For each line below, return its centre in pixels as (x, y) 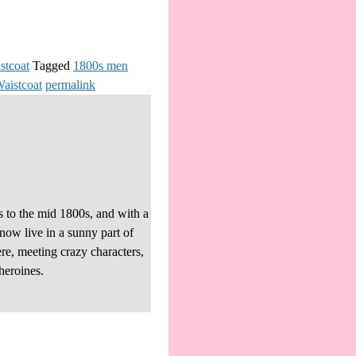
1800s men (101, 66)
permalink (70, 85)
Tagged (51, 66)
